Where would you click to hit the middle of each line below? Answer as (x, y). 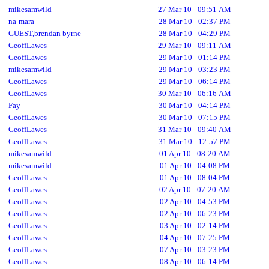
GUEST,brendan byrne (45, 33)
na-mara (21, 21)
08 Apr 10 (175, 261)
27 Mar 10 (175, 9)
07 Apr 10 (175, 249)
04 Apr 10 (175, 237)
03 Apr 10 (175, 225)
